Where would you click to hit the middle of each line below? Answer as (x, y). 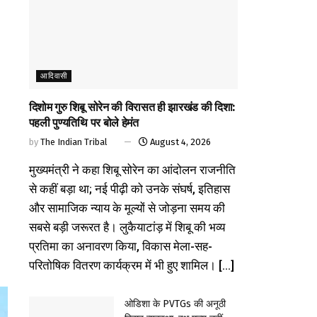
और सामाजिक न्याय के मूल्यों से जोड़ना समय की (127, 208)
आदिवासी (53, 76)
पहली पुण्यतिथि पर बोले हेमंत (83, 122)
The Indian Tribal (74, 142)
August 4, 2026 (179, 142)
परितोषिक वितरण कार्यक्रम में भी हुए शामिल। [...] (131, 265)
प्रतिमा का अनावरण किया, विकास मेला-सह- (120, 246)
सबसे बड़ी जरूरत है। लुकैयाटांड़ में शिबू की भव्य (127, 227)
